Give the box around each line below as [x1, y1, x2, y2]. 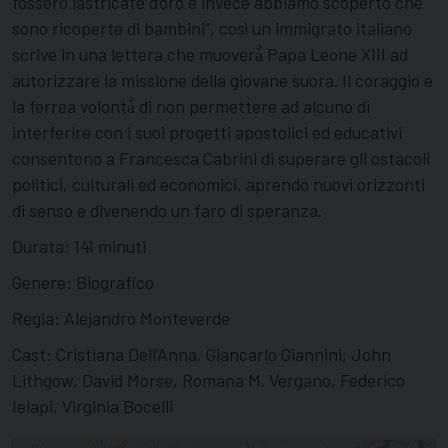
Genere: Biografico [12, 270, 154, 293]
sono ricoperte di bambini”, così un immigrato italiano [12, 16, 412, 39]
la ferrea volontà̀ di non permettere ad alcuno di [12, 94, 370, 117]
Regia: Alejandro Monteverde [12, 306, 230, 329]
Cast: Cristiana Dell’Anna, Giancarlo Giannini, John [12, 342, 391, 365]
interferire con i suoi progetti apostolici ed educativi [12, 120, 402, 143]
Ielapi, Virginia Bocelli [12, 394, 173, 417]
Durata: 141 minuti [12, 234, 146, 257]
